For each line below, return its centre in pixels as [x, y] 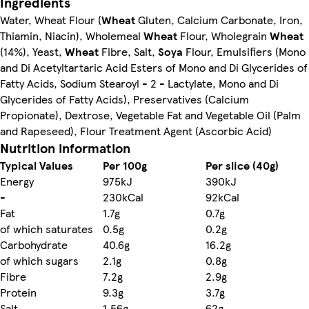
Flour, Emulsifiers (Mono [244, 51]
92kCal [222, 197]
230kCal [123, 197]
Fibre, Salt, [128, 51]
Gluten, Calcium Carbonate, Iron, [219, 19]
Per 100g [125, 165]
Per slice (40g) [242, 165]
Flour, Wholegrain [223, 35]
